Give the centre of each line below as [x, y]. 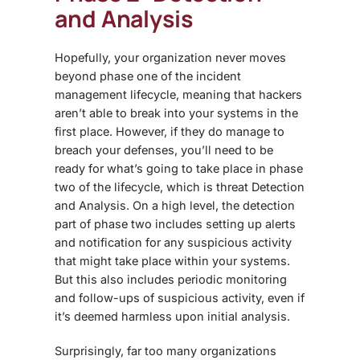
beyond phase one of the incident [148, 76]
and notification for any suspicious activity [173, 242]
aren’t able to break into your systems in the [176, 112]
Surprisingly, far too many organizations [166, 350]
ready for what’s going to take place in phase [179, 168]
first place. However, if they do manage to [170, 131]
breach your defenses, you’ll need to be [164, 149]
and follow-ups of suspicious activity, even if [180, 297]
